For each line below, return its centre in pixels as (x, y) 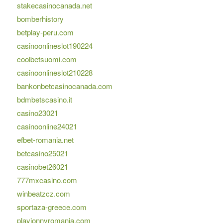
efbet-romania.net (45, 140)
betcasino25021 (42, 153)
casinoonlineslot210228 (55, 73)
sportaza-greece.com (52, 207)
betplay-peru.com (45, 32)
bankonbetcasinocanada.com (64, 86)
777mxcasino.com (47, 180)
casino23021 (37, 113)
